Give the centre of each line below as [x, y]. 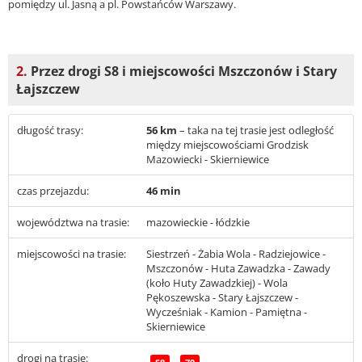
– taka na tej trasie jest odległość [257, 130]
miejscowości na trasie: [72, 254]
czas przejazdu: [53, 191]
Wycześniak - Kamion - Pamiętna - [227, 312]
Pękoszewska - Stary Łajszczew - [222, 298]
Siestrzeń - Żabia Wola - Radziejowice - [236, 254]
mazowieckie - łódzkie [198, 223]
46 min [164, 191]
